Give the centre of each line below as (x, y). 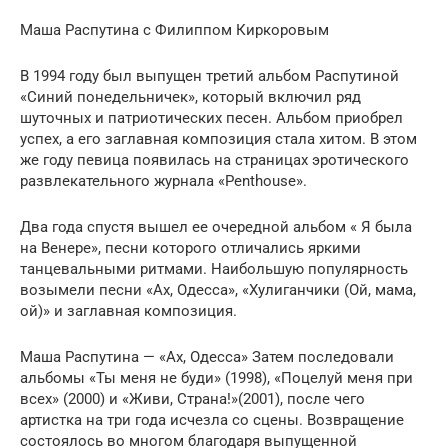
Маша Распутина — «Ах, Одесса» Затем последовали (207, 356)
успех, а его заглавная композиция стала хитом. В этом (218, 138)
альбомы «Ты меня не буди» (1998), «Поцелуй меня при (216, 377)
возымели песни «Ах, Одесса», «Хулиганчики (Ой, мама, (218, 289)
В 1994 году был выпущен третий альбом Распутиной (209, 75)
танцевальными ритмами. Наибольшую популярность (214, 268)
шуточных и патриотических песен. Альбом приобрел (211, 117)
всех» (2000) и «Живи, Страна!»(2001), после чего (192, 398)
